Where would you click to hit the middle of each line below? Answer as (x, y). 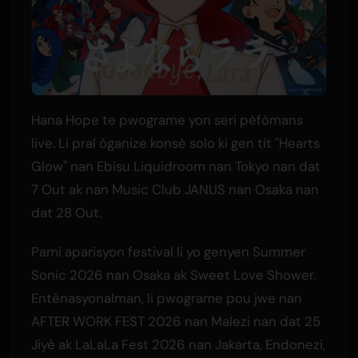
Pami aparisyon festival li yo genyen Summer (168, 252)
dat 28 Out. (66, 213)
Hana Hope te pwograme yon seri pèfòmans (167, 120)
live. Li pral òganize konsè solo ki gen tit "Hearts (175, 143)
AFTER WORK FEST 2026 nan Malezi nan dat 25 (175, 322)
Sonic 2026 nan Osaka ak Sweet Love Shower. (173, 275)
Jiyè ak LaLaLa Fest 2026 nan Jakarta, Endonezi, (178, 345)
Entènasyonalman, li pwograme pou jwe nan (166, 298)
